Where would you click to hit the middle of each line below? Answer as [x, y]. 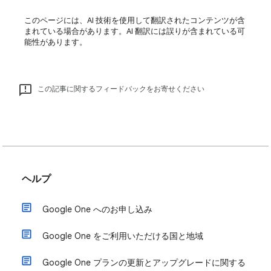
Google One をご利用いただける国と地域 [123, 236]
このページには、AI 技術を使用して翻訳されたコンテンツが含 [135, 20]
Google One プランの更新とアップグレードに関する [144, 263]
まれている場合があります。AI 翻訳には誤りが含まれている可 [135, 31]
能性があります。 [56, 42]
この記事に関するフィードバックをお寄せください [121, 89]
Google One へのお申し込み [97, 209]
